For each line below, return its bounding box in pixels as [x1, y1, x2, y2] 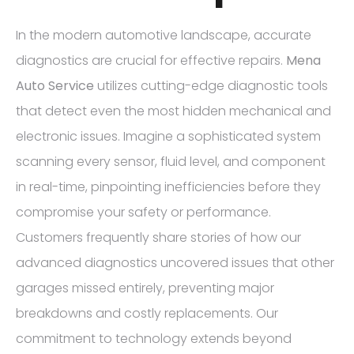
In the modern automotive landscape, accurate [16, 25, 311, 44]
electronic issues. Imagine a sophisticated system [16, 126, 321, 145]
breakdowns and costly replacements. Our [16, 303, 278, 322]
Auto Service [16, 76, 94, 95]
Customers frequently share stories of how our [16, 228, 301, 247]
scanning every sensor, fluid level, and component [16, 152, 326, 171]
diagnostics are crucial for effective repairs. [16, 51, 286, 70]
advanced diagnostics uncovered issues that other [16, 253, 334, 272]
